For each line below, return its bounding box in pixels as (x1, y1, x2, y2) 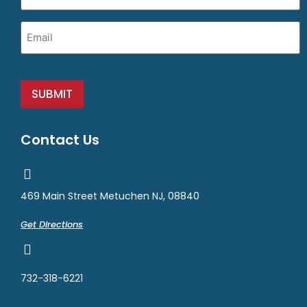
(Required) (50, 21, 95, 33)
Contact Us (21, 130, 99, 150)
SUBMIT (32, 86, 73, 103)
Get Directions (21, 218, 83, 232)
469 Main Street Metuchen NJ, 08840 (21, 189, 199, 204)
